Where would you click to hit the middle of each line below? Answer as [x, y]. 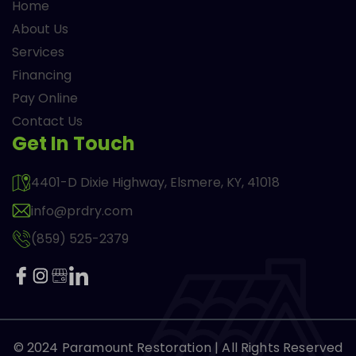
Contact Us [47, 122]
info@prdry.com [82, 211]
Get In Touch [74, 144]
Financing [42, 75]
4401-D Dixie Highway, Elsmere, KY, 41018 [155, 183]
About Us [40, 29]
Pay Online [45, 99]
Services [38, 52]
